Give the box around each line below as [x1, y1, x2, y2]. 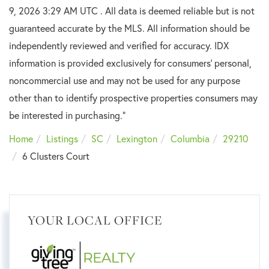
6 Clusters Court [22, 150, 89, 163]
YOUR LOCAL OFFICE [28, 211, 163, 229]
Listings [46, 132, 78, 145]
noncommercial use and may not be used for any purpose [9, 74, 240, 87]
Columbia [171, 132, 210, 145]
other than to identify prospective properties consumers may [9, 91, 258, 104]
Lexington [116, 132, 157, 145]
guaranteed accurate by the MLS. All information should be [9, 22, 250, 35]
